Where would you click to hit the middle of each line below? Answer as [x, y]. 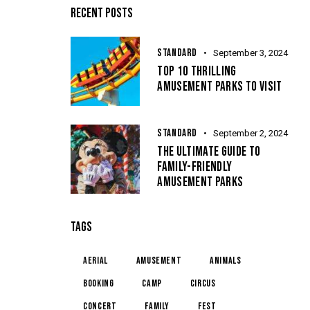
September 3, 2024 [251, 53]
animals [226, 261]
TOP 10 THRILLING [197, 72]
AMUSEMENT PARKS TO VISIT [220, 87]
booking [99, 284]
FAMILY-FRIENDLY [195, 167]
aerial [95, 261]
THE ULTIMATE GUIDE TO [209, 152]
